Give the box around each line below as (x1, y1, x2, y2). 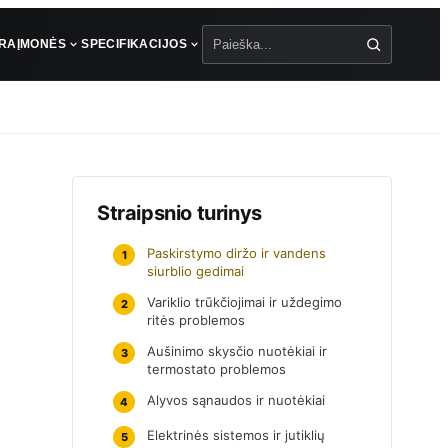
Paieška (202, 46, 260, 64)
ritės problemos (147, 312, 245, 328)
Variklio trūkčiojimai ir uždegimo (147, 294, 342, 310)
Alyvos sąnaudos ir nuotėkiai (147, 392, 325, 408)
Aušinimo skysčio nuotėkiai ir (147, 343, 327, 359)
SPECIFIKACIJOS (81, 37, 187, 51)
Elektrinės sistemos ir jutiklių (147, 427, 325, 443)
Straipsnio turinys (97, 201, 262, 225)
